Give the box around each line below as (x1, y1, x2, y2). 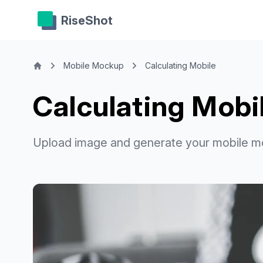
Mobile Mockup (63, 60, 124, 70)
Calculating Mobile (145, 60, 216, 70)
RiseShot (61, 13, 113, 28)
